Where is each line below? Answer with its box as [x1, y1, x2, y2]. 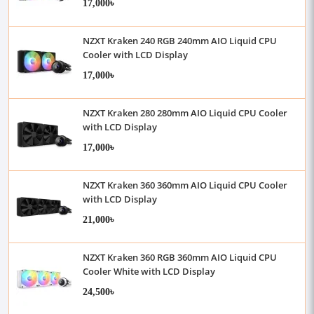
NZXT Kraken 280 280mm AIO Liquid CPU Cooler [83, 107, 287, 119]
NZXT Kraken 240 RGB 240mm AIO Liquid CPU [83, 34, 277, 47]
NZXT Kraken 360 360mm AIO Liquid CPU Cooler [83, 179, 287, 191]
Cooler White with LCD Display [83, 265, 215, 278]
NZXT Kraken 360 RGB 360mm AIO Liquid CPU [83, 251, 277, 264]
